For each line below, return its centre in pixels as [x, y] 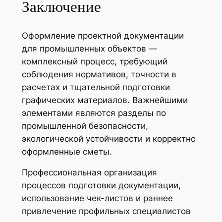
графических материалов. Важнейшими [105, 100]
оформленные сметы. [67, 151]
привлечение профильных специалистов [106, 211]
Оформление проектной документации [103, 35]
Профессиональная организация [89, 173]
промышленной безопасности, [85, 126]
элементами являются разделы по [94, 113]
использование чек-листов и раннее [97, 198]
